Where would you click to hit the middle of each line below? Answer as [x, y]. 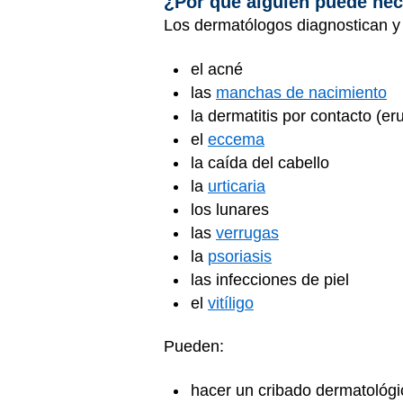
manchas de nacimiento [301, 92]
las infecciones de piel [272, 279]
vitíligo [231, 303]
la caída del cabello [262, 162]
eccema [236, 139]
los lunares [232, 209]
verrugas [247, 233]
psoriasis [240, 256]
